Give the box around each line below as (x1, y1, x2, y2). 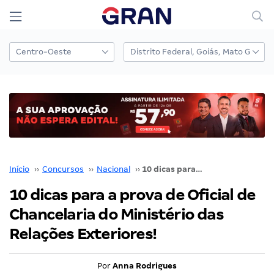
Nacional (97, 164, 130, 174)
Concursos (42, 164, 84, 174)
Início (9, 164, 29, 174)
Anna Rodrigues (113, 261, 177, 270)
